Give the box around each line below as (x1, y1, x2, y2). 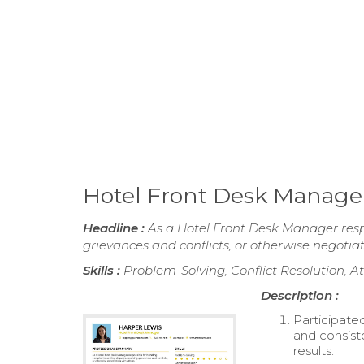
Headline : (83, 220, 148, 236)
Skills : (83, 262, 123, 278)
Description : (261, 288, 340, 303)
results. (293, 343, 338, 358)
